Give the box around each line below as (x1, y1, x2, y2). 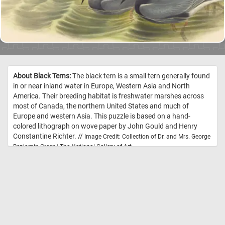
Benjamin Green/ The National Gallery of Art (13, 143, 132, 151)
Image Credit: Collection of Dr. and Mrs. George (84, 133, 210, 141)
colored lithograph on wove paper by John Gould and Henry (13, 122, 197, 131)
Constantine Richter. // (13, 132, 84, 141)
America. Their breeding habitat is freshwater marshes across (13, 92, 204, 100)
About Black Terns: (13, 72, 71, 80)
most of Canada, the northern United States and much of (13, 102, 189, 110)
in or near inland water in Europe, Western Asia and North (13, 82, 190, 90)
